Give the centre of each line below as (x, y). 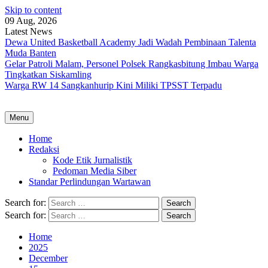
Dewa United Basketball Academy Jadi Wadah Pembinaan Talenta (130, 42)
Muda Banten (31, 53)
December (48, 258)
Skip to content (33, 10)
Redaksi (44, 149)
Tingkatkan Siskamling (48, 74)
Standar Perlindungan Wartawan (90, 182)
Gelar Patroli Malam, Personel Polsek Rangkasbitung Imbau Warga (132, 64)
